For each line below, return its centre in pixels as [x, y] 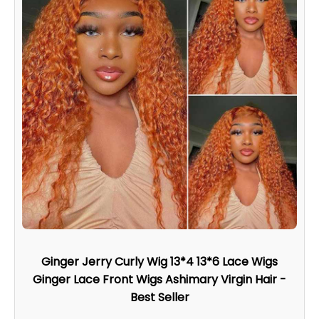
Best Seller [159, 297]
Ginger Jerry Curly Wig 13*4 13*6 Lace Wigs [159, 261]
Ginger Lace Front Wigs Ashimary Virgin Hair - [159, 279]
